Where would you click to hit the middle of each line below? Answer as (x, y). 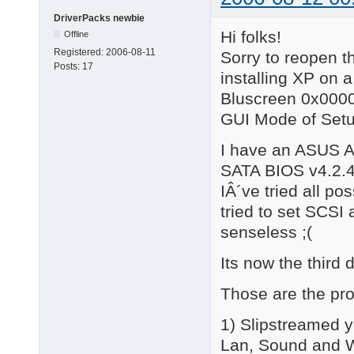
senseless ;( (266, 232)
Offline (77, 34)
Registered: (80, 52)
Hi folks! (251, 37)
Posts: (68, 66)
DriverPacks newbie (99, 18)
